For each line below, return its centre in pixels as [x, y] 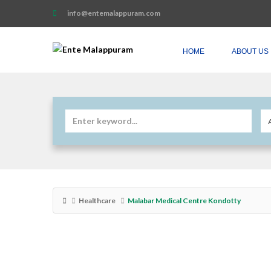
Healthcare [97, 201]
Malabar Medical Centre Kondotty [184, 201]
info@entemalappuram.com [113, 13]
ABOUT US [250, 51]
